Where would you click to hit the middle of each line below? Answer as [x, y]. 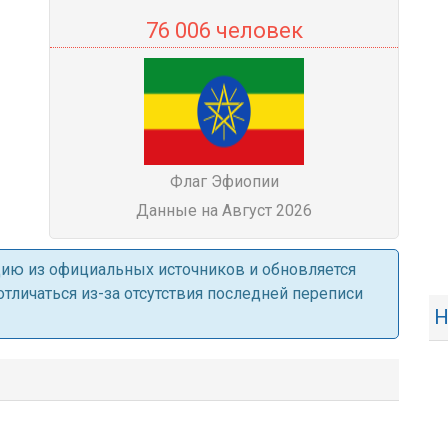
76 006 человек [224, 30]
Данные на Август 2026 [224, 210]
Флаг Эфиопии [224, 181]
